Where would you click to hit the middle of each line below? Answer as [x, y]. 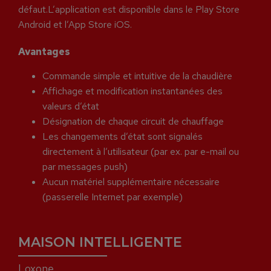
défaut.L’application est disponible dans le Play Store [129, 10]
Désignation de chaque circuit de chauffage [133, 121]
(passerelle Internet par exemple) [113, 197]
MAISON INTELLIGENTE [100, 242]
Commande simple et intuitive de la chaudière [137, 76]
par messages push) [85, 166]
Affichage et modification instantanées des [132, 91]
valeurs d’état [71, 106]
